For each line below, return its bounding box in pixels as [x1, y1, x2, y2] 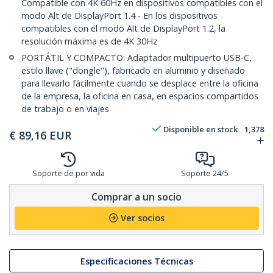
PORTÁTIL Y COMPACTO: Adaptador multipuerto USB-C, [21, 52, 252, 64]
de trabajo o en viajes [21, 103, 109, 115]
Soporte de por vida [32, 168, 105, 179]
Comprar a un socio [91, 190, 182, 204]
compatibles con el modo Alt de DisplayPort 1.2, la [21, 23, 225, 35]
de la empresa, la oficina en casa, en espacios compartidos [21, 90, 258, 102]
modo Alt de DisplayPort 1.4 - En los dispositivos [21, 10, 218, 22]
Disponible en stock [163, 124, 238, 135]
